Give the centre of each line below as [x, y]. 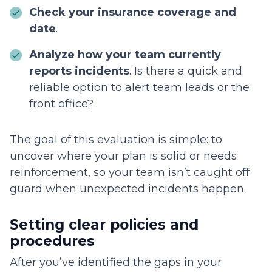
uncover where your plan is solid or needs [123, 156]
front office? [61, 104]
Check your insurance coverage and [133, 12]
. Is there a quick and [186, 71]
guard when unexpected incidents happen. [129, 189]
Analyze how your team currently [125, 55]
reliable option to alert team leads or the [139, 88]
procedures [52, 241]
